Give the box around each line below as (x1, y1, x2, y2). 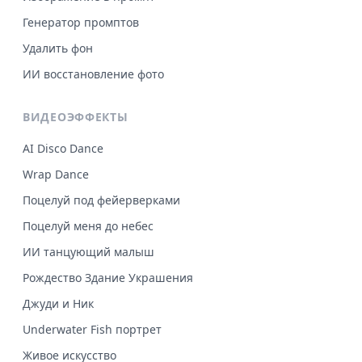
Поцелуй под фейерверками (23, 192, 180, 208)
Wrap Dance (23, 166, 89, 182)
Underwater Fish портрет (23, 321, 162, 337)
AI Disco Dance (23, 140, 103, 156)
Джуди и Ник (23, 295, 94, 311)
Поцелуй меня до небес (23, 217, 154, 234)
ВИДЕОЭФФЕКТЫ (23, 108, 128, 124)
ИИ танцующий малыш (23, 243, 154, 259)
